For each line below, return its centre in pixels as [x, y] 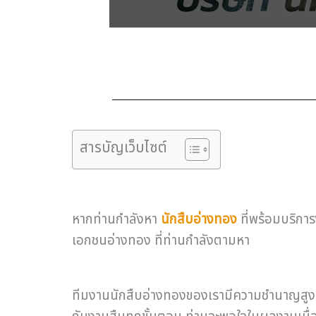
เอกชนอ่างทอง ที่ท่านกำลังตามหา [161, 240]
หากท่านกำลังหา [116, 219]
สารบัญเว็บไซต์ [123, 147]
